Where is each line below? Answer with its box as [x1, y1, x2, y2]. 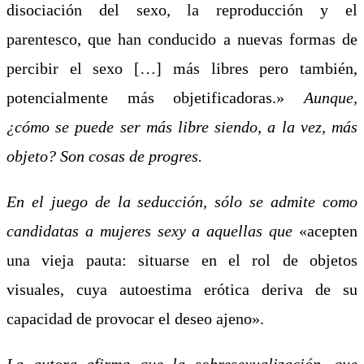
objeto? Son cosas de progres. [6, 146, 202, 165]
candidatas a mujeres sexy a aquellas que [6, 221, 293, 240]
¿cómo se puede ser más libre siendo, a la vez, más [6, 117, 357, 136]
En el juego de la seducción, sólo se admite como [6, 192, 357, 210]
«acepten [292, 221, 358, 240]
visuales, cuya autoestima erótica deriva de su [6, 279, 357, 298]
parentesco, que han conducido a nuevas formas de [6, 29, 357, 48]
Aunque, [304, 88, 357, 106]
